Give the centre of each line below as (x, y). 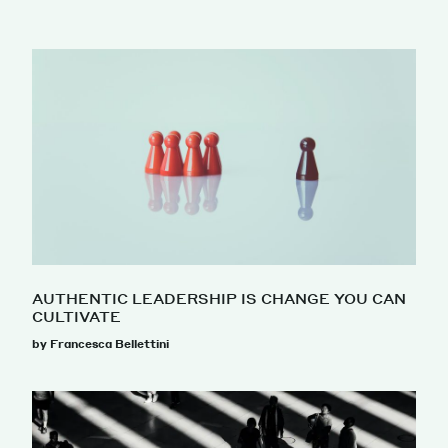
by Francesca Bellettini (100, 344)
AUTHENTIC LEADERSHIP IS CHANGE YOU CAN (219, 298)
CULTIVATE (76, 316)
